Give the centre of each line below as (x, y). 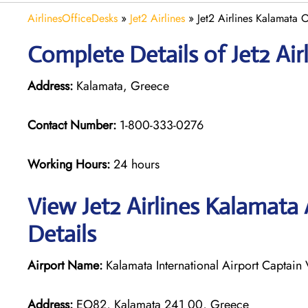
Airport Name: (65, 265)
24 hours (136, 164)
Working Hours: (70, 164)
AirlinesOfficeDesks (73, 18)
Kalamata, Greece (121, 86)
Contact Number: (72, 125)
